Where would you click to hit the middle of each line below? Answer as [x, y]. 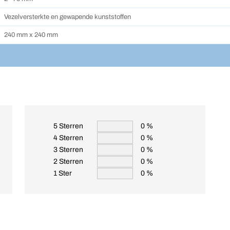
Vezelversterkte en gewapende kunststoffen [68, 17]
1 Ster [63, 173]
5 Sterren [68, 126]
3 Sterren [68, 150]
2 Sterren [68, 161]
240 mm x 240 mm [31, 35]
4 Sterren [68, 138]
